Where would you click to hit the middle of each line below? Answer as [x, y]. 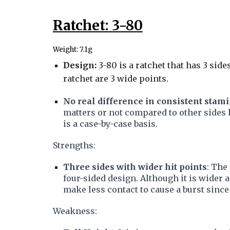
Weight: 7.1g [72, 50]
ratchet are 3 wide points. [116, 79]
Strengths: [75, 145]
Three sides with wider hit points [135, 167]
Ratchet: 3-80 [98, 25]
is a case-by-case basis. [113, 124]
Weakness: [75, 211]
